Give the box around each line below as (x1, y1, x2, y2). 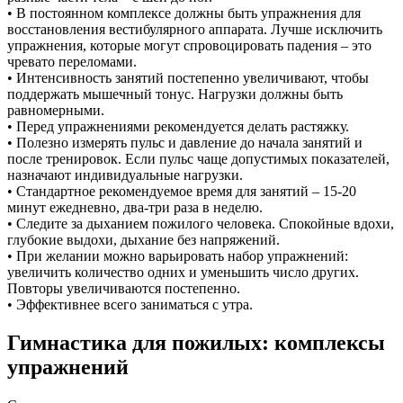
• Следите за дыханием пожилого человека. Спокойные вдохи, (7, 215, 394, 231)
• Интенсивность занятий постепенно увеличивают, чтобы (7, 69, 369, 85)
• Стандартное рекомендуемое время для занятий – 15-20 (7, 183, 356, 199)
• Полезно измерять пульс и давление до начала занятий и (7, 134, 363, 150)
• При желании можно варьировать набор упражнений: (7, 247, 348, 264)
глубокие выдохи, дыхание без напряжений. (7, 231, 280, 247)
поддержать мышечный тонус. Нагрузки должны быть (7, 85, 343, 102)
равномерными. (7, 102, 104, 118)
